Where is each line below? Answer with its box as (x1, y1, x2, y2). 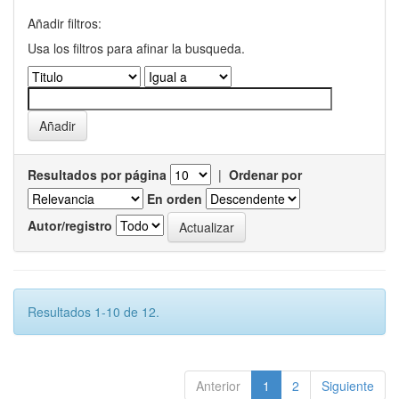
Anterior (196, 377, 240, 395)
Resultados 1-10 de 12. (28, 303, 159, 321)
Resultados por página (28, 166, 167, 183)
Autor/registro (28, 216, 112, 234)
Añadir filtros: (28, 14, 102, 32)
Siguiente (322, 377, 374, 395)
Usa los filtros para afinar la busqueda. (28, 39, 245, 57)
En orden (147, 190, 202, 208)
